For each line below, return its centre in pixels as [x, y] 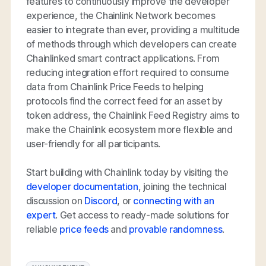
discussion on [54, 201]
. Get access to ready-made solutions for [142, 215]
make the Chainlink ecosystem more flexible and [129, 130]
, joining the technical [182, 187]
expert [41, 215]
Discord [100, 201]
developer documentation [82, 187]
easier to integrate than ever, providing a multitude [133, 30]
